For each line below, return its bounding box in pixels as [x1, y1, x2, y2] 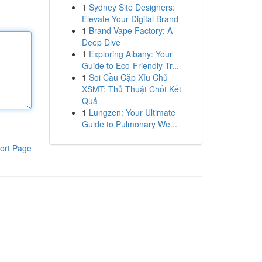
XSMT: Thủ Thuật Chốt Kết [81, 83, 181, 95]
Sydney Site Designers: [88, 1, 175, 13]
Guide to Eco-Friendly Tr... [81, 60, 179, 71]
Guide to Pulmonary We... [81, 118, 177, 130]
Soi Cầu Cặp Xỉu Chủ [88, 71, 168, 83]
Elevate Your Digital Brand [81, 13, 178, 25]
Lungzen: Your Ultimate [88, 106, 175, 118]
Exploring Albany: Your [88, 48, 173, 60]
